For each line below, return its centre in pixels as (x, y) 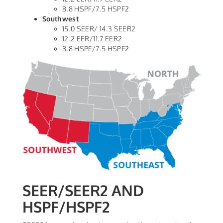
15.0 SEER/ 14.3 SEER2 (99, 29)
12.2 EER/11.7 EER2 (92, 39)
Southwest (61, 19)
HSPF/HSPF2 (66, 207)
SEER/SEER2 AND (83, 190)
